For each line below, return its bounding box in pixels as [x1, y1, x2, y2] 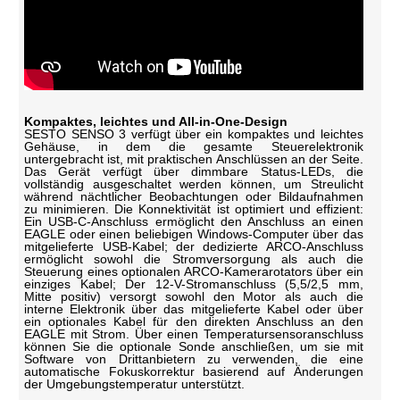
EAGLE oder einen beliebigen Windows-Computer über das [24, 226, 363, 241]
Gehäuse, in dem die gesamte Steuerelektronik [24, 138, 363, 154]
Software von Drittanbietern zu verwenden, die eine [24, 351, 363, 366]
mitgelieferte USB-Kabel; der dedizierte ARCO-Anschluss [24, 238, 363, 254]
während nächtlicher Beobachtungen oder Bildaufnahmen [24, 188, 363, 204]
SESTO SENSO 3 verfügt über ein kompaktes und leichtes [24, 126, 363, 141]
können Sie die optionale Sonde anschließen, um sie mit [24, 338, 363, 354]
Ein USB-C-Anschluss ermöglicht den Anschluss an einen [24, 213, 363, 229]
